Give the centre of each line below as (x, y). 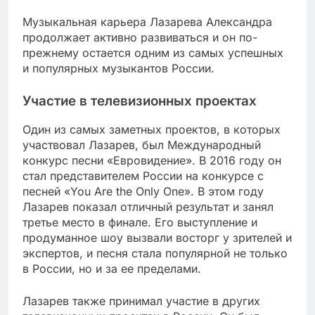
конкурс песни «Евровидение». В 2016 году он (152, 161)
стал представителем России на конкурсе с (143, 176)
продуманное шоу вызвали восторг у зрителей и (157, 238)
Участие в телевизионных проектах (140, 101)
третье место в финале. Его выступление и (140, 223)
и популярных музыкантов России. (118, 68)
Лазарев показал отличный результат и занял (148, 207)
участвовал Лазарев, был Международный (142, 145)
